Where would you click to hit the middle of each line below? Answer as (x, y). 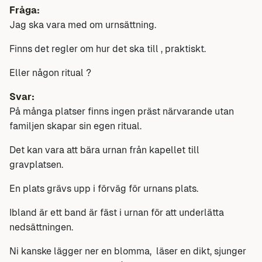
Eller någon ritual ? (50, 73)
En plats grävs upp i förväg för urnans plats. (104, 188)
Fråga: (25, 10)
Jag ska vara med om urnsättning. (83, 25)
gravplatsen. (36, 164)
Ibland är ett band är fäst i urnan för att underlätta (117, 212)
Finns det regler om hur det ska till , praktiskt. (108, 49)
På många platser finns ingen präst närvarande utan (122, 111)
